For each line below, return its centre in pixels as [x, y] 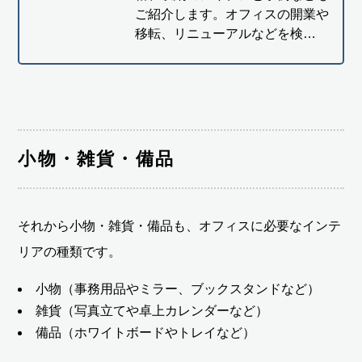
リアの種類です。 [70, 251]
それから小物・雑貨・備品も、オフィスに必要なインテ [180, 225]
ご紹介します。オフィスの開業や [232, 14]
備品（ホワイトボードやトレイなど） [146, 332]
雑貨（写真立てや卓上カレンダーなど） [152, 310]
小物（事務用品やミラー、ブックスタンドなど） [178, 288]
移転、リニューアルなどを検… [225, 33]
